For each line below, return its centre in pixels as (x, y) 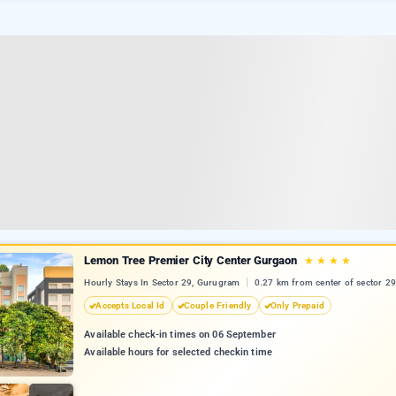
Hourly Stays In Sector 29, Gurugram (164, 283)
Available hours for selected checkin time (178, 353)
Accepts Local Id (130, 306)
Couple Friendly (217, 306)
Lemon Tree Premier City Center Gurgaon (192, 260)
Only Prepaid (297, 306)
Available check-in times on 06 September (180, 335)
